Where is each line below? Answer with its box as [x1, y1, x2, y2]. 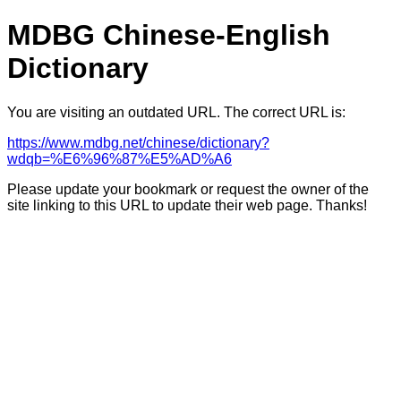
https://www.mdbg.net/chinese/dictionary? [7, 134, 269, 150]
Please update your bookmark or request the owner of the [7, 181, 369, 197]
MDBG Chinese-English [7, 19, 330, 52]
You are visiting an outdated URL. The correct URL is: [7, 104, 346, 120]
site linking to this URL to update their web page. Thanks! [7, 197, 367, 213]
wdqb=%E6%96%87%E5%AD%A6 [7, 150, 232, 166]
